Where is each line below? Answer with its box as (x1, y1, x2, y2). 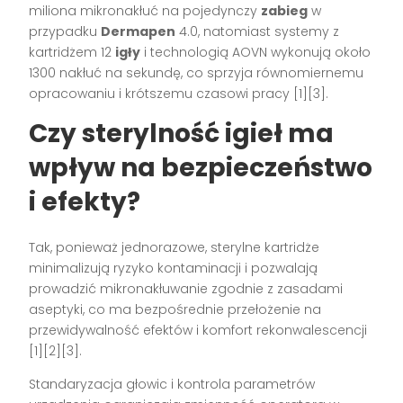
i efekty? (29, 184, 141, 219)
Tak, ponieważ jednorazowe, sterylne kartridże (29, 237, 320, 256)
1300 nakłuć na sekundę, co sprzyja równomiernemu (29, 63, 364, 82)
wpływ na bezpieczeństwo (29, 149, 373, 185)
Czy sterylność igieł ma (29, 115, 335, 151)
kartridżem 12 (29, 42, 116, 61)
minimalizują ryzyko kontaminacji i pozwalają (29, 258, 318, 277)
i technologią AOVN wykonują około (140, 42, 372, 61)
